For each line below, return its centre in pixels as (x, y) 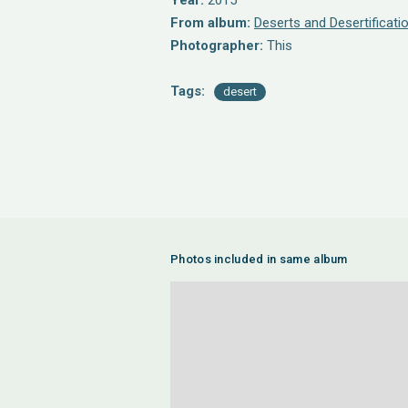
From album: (210, 23)
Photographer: (217, 46)
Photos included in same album (259, 259)
